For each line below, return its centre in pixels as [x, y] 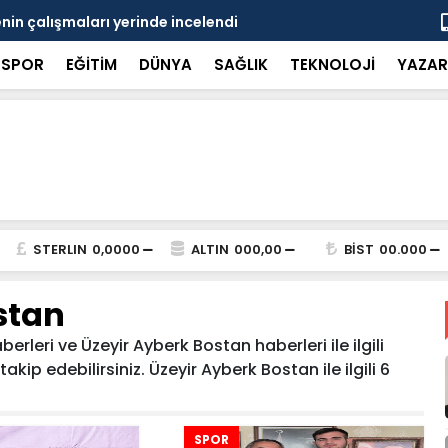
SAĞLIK [240, 64]
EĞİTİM [91, 64]
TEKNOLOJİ [332, 64]
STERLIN [59, 249]
